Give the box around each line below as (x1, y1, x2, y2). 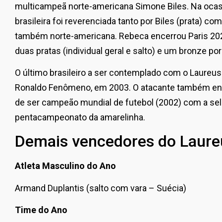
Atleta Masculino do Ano (15, 161, 116, 171)
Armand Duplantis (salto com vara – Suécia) (15, 182, 186, 193)
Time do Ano (15, 205, 67, 216)
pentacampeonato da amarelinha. (15, 112, 145, 123)
